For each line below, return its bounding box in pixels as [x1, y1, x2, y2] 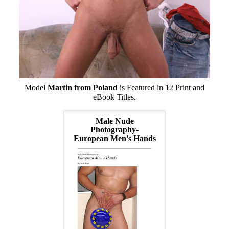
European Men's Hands [73, 133, 156, 143]
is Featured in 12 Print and [118, 83, 204, 92]
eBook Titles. [93, 92, 136, 101]
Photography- [90, 125, 139, 134]
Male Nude [95, 116, 134, 125]
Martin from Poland [48, 83, 118, 92]
